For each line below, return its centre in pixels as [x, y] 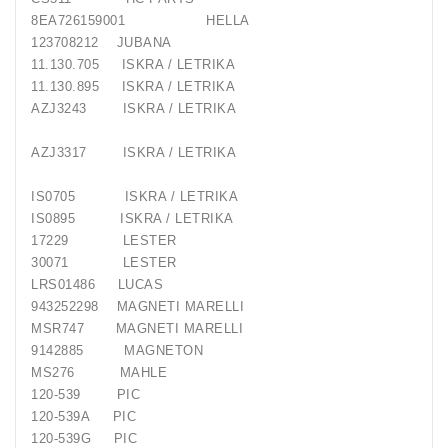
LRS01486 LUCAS [97, 285]
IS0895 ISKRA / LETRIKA [132, 219]
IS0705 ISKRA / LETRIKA [134, 197]
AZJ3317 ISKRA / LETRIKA [156, 153]
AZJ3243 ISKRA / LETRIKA [156, 109]
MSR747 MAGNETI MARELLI [137, 329]
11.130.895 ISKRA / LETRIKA [155, 87]
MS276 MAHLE [99, 373]
